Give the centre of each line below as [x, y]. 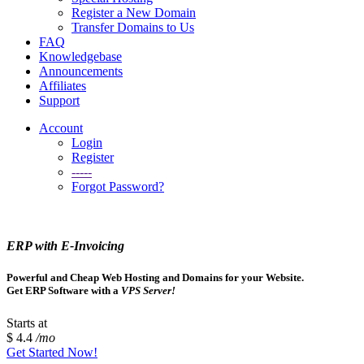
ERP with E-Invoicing [65, 246]
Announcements [81, 71]
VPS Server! [148, 291]
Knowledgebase [80, 56]
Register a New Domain [134, 13]
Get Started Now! [52, 352]
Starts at [27, 323]
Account [61, 128]
